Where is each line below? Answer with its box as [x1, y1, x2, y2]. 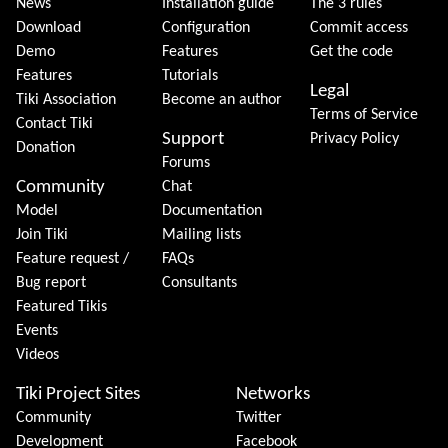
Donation [16, 140, 75, 157]
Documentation [161, 203, 262, 220]
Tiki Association [16, 92, 116, 109]
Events [16, 323, 58, 340]
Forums [161, 155, 210, 172]
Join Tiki [16, 227, 68, 244]
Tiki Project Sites [16, 385, 140, 405]
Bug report [16, 275, 86, 292]
